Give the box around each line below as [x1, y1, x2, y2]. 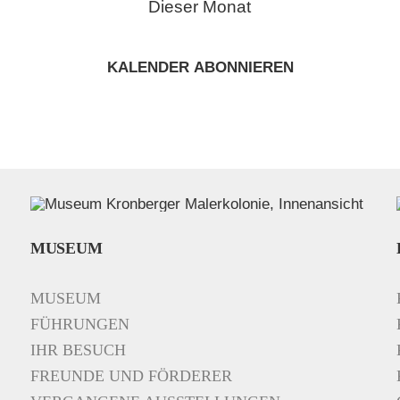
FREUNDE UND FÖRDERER [30, 367, 232, 386]
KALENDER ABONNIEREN [106, 59, 294, 77]
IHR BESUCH [30, 341, 126, 360]
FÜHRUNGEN [30, 315, 129, 334]
